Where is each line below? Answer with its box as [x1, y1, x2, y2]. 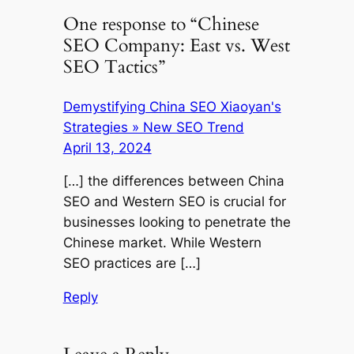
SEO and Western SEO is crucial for [62, 194, 286, 210]
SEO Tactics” [62, 55, 165, 80]
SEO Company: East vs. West [62, 33, 290, 58]
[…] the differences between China [62, 173, 284, 190]
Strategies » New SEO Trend [62, 119, 244, 135]
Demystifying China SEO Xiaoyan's [62, 98, 281, 115]
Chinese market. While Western [62, 235, 262, 251]
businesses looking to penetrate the [62, 214, 291, 231]
